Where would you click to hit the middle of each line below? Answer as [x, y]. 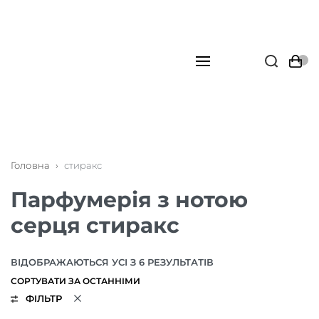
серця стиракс [95, 225]
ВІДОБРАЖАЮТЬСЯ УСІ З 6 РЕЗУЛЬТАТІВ [112, 262]
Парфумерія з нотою [129, 200]
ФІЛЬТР [43, 299]
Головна [30, 165]
